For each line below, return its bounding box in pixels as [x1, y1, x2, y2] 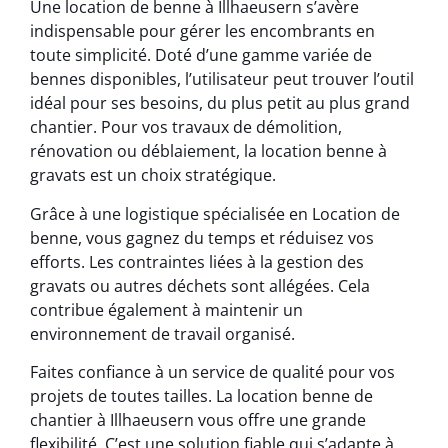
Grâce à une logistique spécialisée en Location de [30, 202, 400, 225]
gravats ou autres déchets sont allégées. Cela [30, 274, 370, 297]
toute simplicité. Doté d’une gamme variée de [30, 44, 372, 67]
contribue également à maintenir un [30, 298, 303, 321]
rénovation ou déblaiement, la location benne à [30, 140, 387, 163]
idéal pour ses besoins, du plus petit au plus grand [30, 92, 410, 115]
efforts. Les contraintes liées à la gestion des [30, 250, 364, 273]
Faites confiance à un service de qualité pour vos [30, 360, 395, 383]
